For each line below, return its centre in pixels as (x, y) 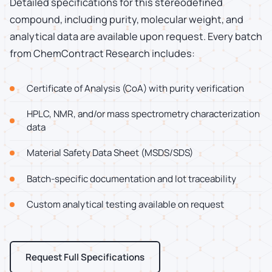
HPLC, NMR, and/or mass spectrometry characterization (143, 114)
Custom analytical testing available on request (125, 204)
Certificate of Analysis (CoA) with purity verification (135, 89)
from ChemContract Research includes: (102, 53)
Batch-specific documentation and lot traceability (131, 178)
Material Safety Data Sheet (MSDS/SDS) (110, 153)
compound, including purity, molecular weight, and (127, 19)
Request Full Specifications (85, 257)
